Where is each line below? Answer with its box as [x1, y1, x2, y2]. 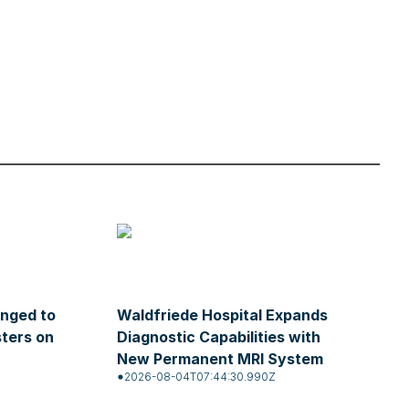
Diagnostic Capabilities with [117, 328, 320, 346]
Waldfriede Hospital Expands [117, 306, 328, 324]
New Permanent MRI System [117, 350, 323, 368]
